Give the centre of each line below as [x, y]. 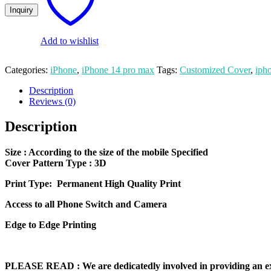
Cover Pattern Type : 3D [56, 163]
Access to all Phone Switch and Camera [86, 204]
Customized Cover [215, 70]
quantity [20, 61]
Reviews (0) [52, 101]
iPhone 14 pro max [118, 70]
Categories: [28, 70]
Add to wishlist [70, 41]
